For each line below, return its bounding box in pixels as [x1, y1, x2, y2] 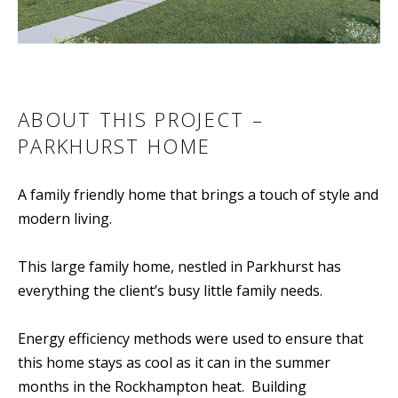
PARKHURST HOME [18, 131, 211, 159]
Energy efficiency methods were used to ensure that [18, 328, 363, 348]
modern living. [18, 208, 112, 228]
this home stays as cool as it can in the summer [18, 352, 330, 372]
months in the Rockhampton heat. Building [18, 376, 306, 396]
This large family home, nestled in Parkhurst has [18, 256, 341, 276]
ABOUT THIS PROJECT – [18, 105, 265, 132]
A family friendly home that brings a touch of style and [18, 184, 378, 204]
